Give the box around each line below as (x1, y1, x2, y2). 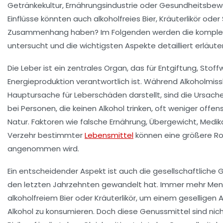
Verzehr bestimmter (7, 130, 85, 140)
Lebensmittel (85, 130, 133, 140)
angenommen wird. (7, 143, 79, 154)
